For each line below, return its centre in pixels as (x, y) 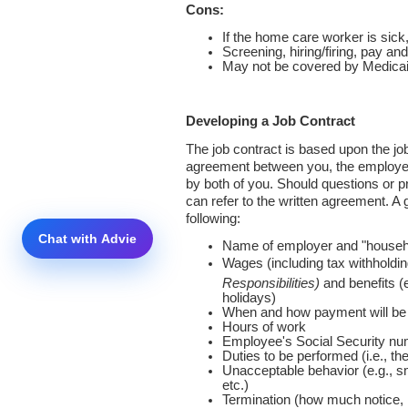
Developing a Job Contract (270, 121)
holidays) (249, 298)
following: (213, 219)
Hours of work (264, 327)
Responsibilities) (271, 283)
